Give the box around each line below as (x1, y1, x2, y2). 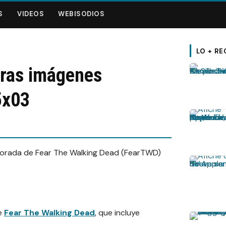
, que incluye (95, 207, 140, 218)
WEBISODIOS (58, 10, 105, 18)
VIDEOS (17, 10, 44, 18)
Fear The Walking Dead (4, 207, 95, 218)
